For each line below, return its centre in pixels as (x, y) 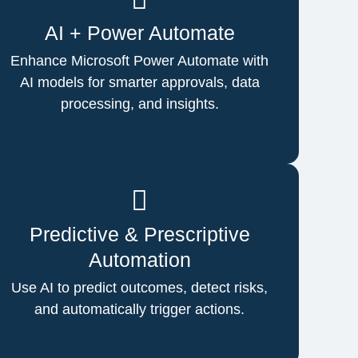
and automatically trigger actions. (140, 309)
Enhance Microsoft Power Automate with (140, 60)
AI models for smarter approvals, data (139, 82)
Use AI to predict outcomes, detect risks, (140, 287)
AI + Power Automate (139, 32)
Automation (139, 259)
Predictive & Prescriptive (139, 234)
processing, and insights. (139, 103)
